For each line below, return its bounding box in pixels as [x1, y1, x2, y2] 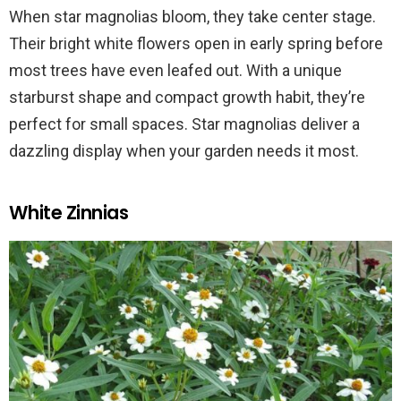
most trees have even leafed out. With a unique [9, 60, 342, 80]
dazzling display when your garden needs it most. [9, 141, 359, 160]
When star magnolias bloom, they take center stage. [9, 6, 376, 26]
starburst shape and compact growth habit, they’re [9, 87, 365, 107]
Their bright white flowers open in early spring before [9, 33, 383, 53]
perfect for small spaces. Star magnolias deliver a [9, 114, 360, 133]
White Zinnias [9, 199, 129, 226]
